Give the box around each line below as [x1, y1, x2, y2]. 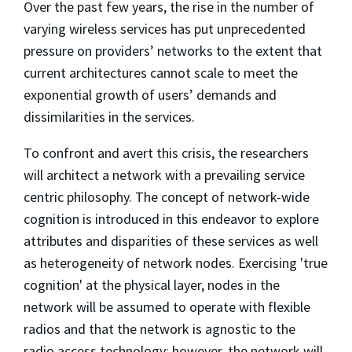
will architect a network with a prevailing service [24, 165, 305, 184]
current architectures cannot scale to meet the [24, 63, 298, 82]
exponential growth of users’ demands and [24, 85, 277, 104]
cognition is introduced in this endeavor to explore [24, 209, 319, 228]
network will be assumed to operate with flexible [24, 297, 310, 316]
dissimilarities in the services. [24, 107, 195, 126]
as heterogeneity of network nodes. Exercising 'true [24, 253, 328, 272]
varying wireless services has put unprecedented [24, 19, 306, 38]
